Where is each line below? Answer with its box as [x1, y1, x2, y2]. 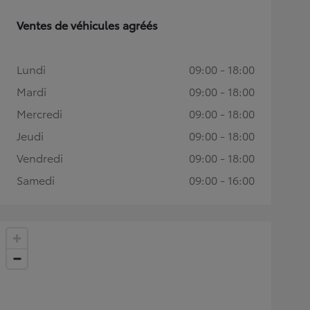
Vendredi [17, 149, 63, 165]
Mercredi [17, 104, 62, 121]
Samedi [17, 171, 55, 188]
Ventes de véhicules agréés [17, 16, 158, 33]
